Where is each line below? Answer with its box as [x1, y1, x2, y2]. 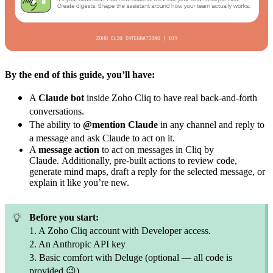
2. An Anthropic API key [29, 239, 126, 249]
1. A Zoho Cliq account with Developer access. [29, 225, 211, 236]
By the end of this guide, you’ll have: [5, 69, 155, 80]
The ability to [29, 119, 83, 130]
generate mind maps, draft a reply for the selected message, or [29, 166, 265, 177]
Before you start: [29, 212, 99, 222]
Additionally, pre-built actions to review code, [62, 155, 237, 166]
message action [38, 144, 99, 155]
